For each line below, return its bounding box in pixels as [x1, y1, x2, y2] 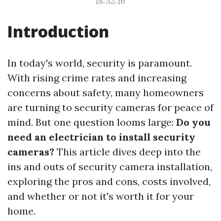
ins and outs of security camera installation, [7, 160, 212, 173]
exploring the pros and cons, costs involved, [7, 175, 211, 187]
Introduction [7, 21, 109, 42]
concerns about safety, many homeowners [7, 86, 204, 99]
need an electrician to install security [7, 131, 195, 143]
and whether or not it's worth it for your [7, 190, 194, 202]
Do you [176, 116, 211, 128]
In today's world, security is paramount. [7, 57, 192, 69]
